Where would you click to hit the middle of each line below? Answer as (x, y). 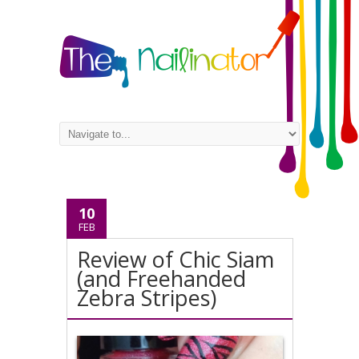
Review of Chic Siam (176, 259)
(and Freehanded (162, 278)
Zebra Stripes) (147, 298)
